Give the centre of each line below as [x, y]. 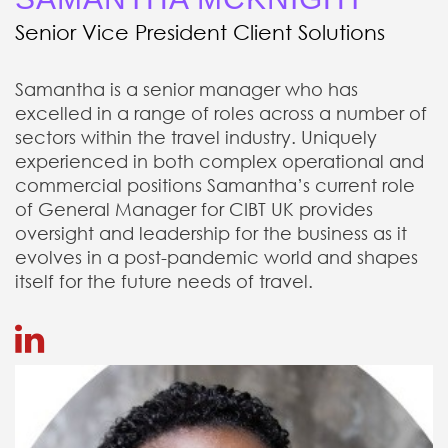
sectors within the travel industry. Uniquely [196, 137]
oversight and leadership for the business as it [211, 233]
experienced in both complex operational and [219, 161]
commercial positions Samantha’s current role [215, 185]
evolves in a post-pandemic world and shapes [216, 257]
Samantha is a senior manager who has [186, 89]
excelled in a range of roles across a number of [221, 113]
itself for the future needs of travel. [164, 281]
